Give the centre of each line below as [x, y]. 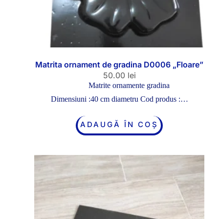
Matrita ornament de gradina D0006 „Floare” [119, 64]
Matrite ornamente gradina [129, 85]
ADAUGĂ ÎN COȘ [119, 124]
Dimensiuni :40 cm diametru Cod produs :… [119, 99]
